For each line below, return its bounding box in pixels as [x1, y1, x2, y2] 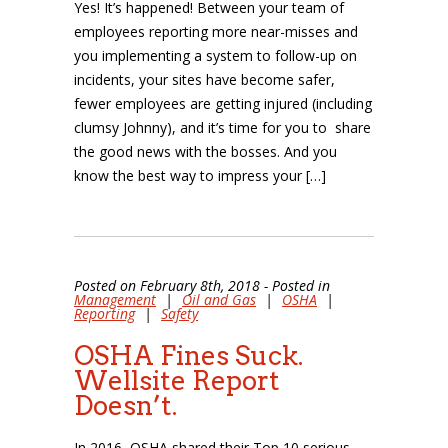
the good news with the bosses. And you [74, 142, 337, 161]
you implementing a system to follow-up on [74, 46, 357, 65]
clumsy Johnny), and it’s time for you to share [74, 118, 371, 137]
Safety [161, 304, 198, 323]
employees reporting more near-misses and [74, 22, 358, 41]
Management [74, 290, 156, 309]
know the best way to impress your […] [74, 166, 326, 185]
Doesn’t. [74, 390, 177, 421]
